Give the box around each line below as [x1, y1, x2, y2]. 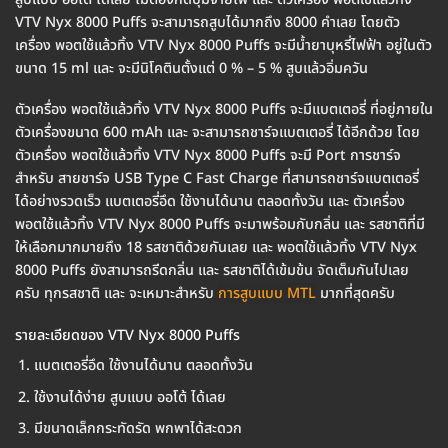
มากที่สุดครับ [316, 283, 395, 305]
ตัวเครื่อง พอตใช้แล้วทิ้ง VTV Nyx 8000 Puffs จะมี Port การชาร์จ [15, 145, 401, 167]
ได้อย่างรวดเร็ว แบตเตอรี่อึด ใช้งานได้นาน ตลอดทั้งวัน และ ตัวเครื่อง [15, 191, 405, 213]
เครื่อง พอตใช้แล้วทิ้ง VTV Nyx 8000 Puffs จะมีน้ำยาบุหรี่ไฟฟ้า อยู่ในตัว [15, 34, 432, 56]
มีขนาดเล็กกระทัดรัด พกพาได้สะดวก [33, 418, 242, 440]
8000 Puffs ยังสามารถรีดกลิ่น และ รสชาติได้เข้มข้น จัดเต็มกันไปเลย [15, 260, 409, 282]
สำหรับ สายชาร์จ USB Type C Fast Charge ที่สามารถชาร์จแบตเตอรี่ [15, 168, 419, 190]
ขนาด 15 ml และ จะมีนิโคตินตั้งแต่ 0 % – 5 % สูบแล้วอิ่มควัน [15, 57, 368, 79]
